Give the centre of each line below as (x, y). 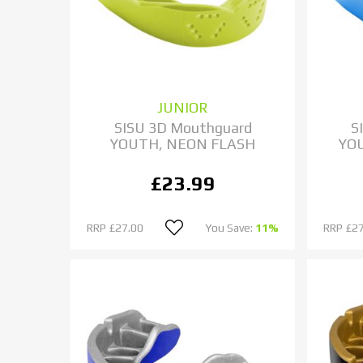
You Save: (231, 228)
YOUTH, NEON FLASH (183, 144)
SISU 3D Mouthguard (183, 128)
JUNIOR (183, 108)
